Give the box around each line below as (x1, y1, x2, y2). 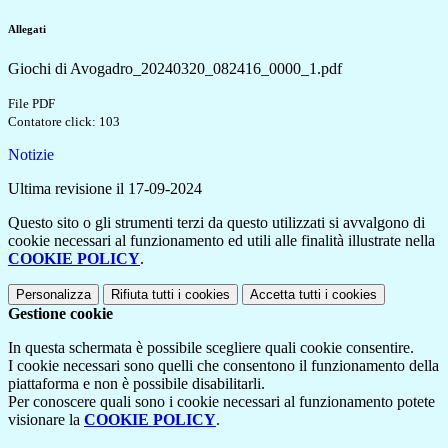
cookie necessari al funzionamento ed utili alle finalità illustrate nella (8, 232, 435, 250)
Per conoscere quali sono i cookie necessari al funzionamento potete (8, 393, 435, 411)
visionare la (8, 411, 84, 429)
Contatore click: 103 (8, 114, 120, 130)
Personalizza (16, 287, 91, 303)
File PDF (8, 96, 55, 112)
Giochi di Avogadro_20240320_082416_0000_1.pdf (8, 60, 342, 78)
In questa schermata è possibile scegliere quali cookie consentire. (8, 339, 414, 357)
